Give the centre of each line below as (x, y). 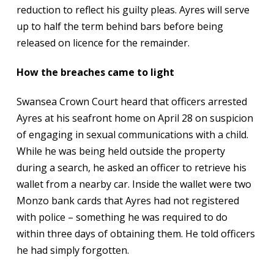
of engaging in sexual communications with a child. (132, 135)
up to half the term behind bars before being (120, 26)
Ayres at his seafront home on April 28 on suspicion (135, 118)
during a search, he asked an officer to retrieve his (131, 168)
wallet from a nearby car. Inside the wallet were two (134, 184)
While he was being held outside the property (120, 151)
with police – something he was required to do (122, 217)
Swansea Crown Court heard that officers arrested (131, 102)
